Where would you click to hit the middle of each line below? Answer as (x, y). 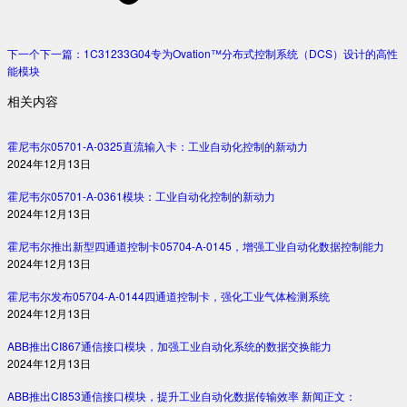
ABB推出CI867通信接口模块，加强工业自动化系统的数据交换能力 (169, 345)
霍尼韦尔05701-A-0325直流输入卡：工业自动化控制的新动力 (158, 145)
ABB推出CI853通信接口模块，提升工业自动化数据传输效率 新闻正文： (182, 395)
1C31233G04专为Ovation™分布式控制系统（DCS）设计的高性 (241, 53)
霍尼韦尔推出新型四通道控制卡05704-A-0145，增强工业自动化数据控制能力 (196, 245)
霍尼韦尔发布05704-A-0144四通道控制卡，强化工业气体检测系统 (169, 295)
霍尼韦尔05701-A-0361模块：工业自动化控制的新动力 (141, 195)
